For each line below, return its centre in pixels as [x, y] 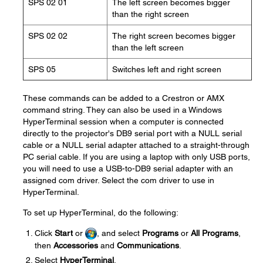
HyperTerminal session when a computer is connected [123, 122]
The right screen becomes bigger [174, 36]
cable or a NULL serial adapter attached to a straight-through [136, 145]
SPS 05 [42, 69]
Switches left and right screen [167, 69]
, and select [119, 233]
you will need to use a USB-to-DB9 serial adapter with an [128, 168]
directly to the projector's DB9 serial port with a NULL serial [132, 133]
